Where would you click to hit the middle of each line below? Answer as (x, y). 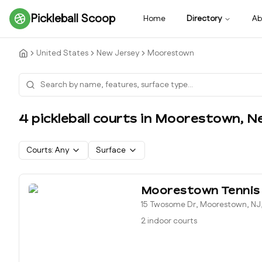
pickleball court (79, 118)
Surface (111, 150)
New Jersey (118, 53)
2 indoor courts (169, 221)
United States (62, 53)
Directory (204, 19)
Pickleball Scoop (73, 19)
